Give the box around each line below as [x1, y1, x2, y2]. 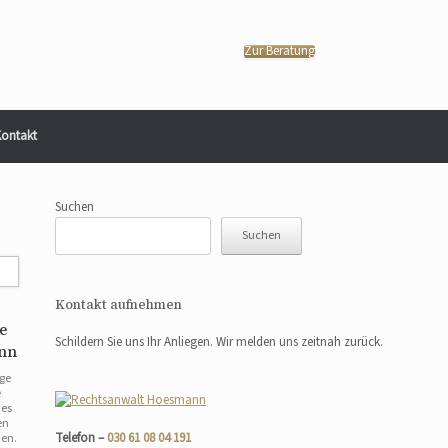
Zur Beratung [244, 41, 315, 60]
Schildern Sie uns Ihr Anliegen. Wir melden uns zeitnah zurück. [55, 333, 384, 351]
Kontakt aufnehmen [55, 296, 183, 313]
